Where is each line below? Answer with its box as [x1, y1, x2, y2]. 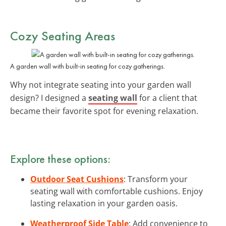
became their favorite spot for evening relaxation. [10, 105, 198, 117]
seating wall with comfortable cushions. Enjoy [30, 185, 203, 197]
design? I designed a [10, 92, 88, 103]
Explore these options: [10, 151, 110, 166]
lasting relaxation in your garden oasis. [30, 197, 178, 209]
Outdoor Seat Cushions [30, 173, 124, 185]
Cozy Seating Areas [10, 27, 115, 44]
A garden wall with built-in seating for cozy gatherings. [10, 61, 165, 71]
